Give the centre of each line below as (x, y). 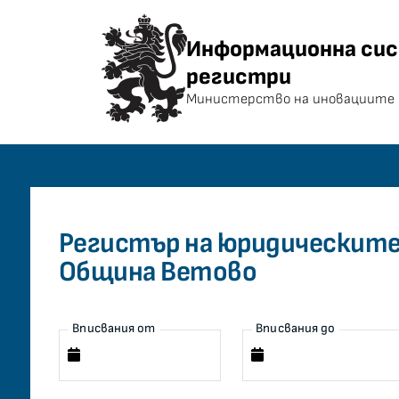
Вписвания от (114, 329)
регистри (239, 77)
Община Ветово (158, 272)
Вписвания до (296, 329)
